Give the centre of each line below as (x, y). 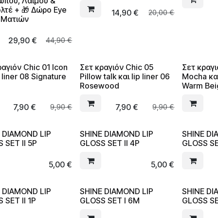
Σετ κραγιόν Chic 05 (117, 67)
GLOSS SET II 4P (110, 143)
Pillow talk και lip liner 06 (125, 76)
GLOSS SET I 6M (110, 200)
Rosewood (100, 86)
